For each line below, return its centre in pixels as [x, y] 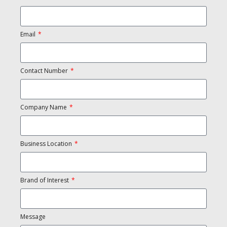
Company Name [44, 107]
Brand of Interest [45, 180]
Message [33, 217]
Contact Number [45, 71]
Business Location [47, 144]
